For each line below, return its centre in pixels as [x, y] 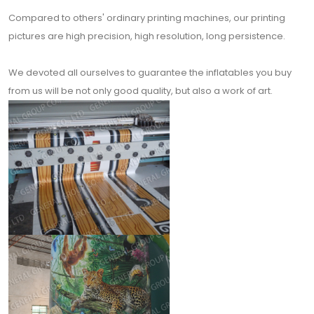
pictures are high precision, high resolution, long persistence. [147, 36]
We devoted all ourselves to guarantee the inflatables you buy [150, 73]
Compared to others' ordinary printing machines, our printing [147, 18]
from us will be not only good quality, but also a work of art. [141, 91]
